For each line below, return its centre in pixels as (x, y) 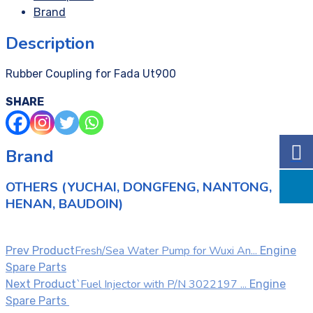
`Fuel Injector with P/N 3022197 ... (161, 285)
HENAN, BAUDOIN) (64, 204)
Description (50, 43)
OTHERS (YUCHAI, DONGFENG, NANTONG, (139, 188)
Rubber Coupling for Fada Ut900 (91, 73)
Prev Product (40, 251)
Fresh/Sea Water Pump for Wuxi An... (166, 251)
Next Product (41, 284)
